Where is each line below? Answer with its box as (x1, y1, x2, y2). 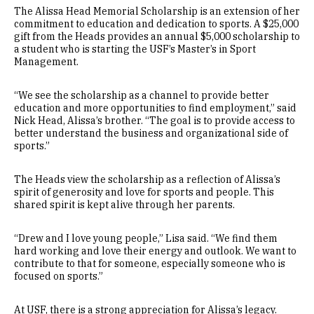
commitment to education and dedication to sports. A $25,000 (14, 17, 299, 30)
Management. (14, 55, 78, 68)
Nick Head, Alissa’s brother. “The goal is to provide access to (14, 114, 295, 127)
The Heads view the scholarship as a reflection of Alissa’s (14, 172, 280, 186)
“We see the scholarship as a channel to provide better (14, 88, 269, 102)
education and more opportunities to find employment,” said (14, 101, 296, 114)
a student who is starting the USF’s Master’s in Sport (14, 42, 256, 55)
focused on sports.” (14, 269, 103, 282)
